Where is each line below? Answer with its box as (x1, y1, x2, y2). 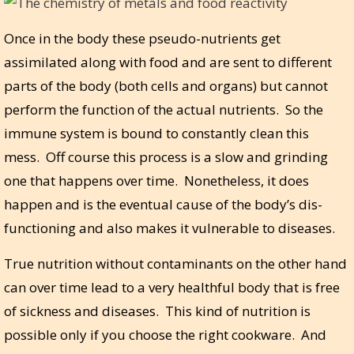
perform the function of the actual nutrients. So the (4, 100, 323, 119)
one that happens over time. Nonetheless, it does (4, 171, 309, 190)
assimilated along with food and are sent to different (4, 52, 332, 71)
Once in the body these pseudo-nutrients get (4, 28, 281, 47)
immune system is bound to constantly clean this (4, 123, 309, 142)
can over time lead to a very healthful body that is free (4, 277, 340, 296)
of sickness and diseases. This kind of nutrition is (4, 301, 311, 320)
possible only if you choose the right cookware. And (4, 325, 326, 344)
